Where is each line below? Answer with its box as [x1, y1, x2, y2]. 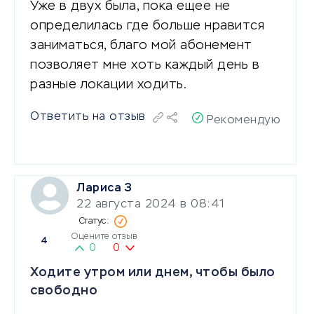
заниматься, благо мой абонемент [30, 39, 252, 52]
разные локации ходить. [30, 78, 186, 91]
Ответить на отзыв [30, 111, 146, 123]
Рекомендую [207, 114, 281, 126]
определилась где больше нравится [30, 19, 264, 32]
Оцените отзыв [71, 232, 137, 241]
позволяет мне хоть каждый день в [30, 58, 259, 71]
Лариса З [76, 182, 132, 194]
